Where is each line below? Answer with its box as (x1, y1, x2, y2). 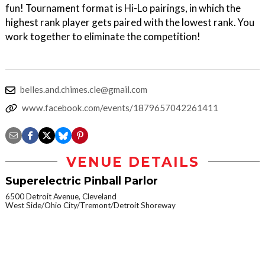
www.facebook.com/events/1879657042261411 (22, 102, 218, 113)
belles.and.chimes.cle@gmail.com (20, 83, 147, 95)
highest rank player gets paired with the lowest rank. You (5, 15, 254, 28)
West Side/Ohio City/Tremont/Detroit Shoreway (5, 200, 176, 210)
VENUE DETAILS (66, 153, 199, 170)
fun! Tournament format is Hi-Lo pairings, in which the (5, 1, 241, 14)
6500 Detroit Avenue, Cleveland (5, 191, 117, 201)
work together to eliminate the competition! (5, 30, 201, 43)
